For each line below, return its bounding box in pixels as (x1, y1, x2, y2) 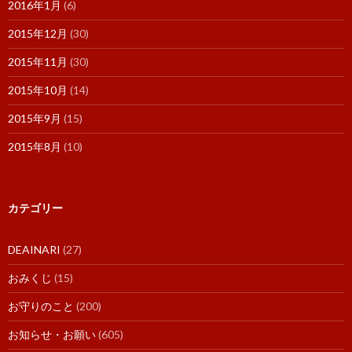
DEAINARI (8, 242, 60, 256)
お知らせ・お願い (8, 327, 96, 341)
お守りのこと (8, 299, 74, 313)
